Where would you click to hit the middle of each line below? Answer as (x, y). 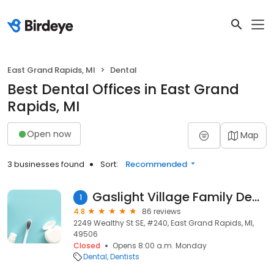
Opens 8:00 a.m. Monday (160, 246)
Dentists (125, 257)
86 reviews (161, 211)
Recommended (156, 164)
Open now (49, 134)
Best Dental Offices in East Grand (123, 89)
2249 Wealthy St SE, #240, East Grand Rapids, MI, (164, 223)
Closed (87, 246)
